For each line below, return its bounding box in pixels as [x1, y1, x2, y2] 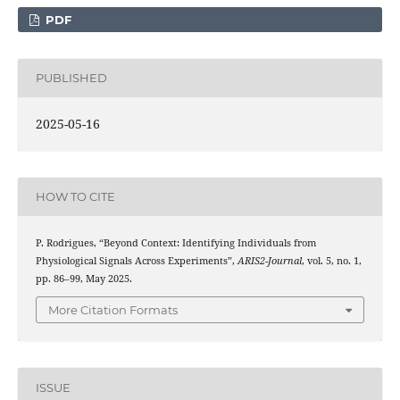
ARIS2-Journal [237, 254, 302, 267]
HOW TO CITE [35, 189, 115, 204]
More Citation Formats [48, 303, 178, 318]
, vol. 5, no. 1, [301, 254, 362, 267]
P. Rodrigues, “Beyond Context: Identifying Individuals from [35, 236, 316, 249]
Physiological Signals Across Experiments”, [35, 254, 237, 267]
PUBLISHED [35, 71, 107, 86]
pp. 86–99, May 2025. [35, 271, 132, 285]
